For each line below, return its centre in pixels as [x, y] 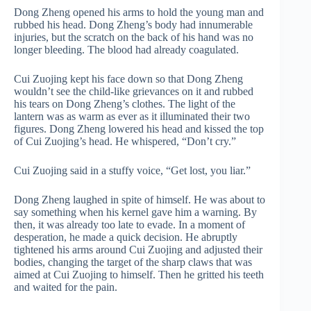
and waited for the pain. [66, 287]
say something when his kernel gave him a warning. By [135, 212]
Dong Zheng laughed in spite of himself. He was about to [140, 200]
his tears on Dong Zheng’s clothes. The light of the [125, 104]
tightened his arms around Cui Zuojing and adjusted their [138, 250]
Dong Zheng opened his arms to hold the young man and [139, 12]
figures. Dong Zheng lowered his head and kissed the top [139, 129]
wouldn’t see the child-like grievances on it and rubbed [134, 91]
